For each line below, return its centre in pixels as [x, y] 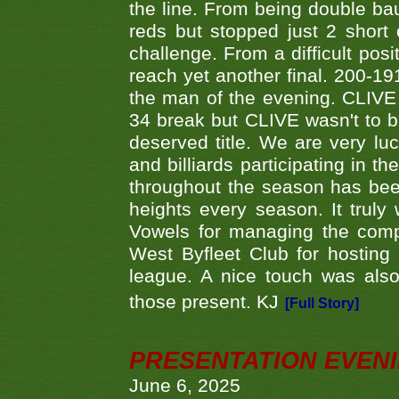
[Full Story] [322, 304]
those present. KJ [204, 302]
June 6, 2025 [185, 386]
